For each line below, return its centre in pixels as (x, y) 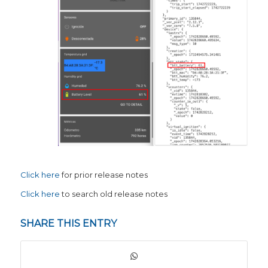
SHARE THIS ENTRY (68, 223)
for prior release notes (103, 174)
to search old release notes (113, 194)
